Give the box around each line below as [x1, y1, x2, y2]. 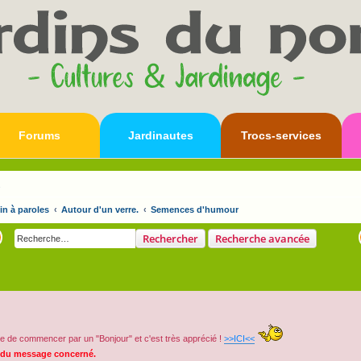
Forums [19, 129, 60, 142]
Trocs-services [241, 129, 322, 142]
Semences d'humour [151, 205, 239, 214]
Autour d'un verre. [61, 205, 139, 214]
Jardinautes [127, 129, 193, 142]
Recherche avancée [215, 231, 309, 246]
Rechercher [143, 231, 198, 246]
